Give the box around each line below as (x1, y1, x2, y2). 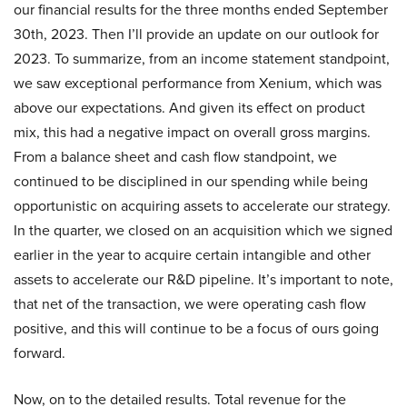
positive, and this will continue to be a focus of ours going (14, 318, 379, 340)
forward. (14, 342, 65, 364)
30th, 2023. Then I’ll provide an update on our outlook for (14, 24, 379, 45)
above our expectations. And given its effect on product (14, 97, 365, 119)
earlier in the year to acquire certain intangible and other (14, 244, 371, 266)
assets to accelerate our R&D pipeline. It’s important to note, (14, 269, 393, 291)
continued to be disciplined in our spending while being (14, 171, 368, 193)
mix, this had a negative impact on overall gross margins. (14, 122, 371, 144)
